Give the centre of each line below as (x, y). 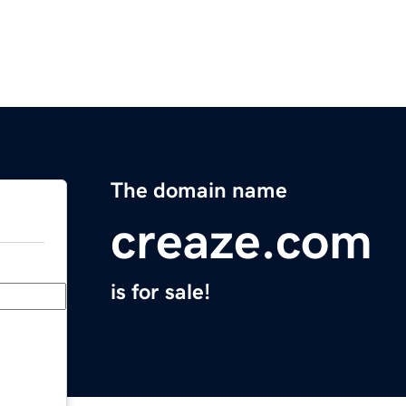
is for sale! (160, 292)
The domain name (199, 191)
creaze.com (242, 242)
